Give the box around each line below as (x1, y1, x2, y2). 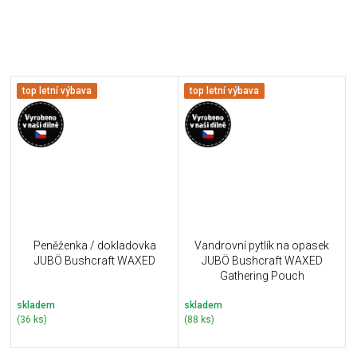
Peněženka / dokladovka (33, 239, 156, 253)
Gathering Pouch (219, 269, 304, 283)
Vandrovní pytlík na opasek (194, 239, 329, 253)
